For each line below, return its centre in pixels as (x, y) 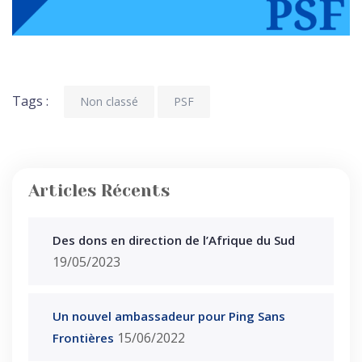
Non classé (109, 101)
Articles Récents (99, 190)
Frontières (83, 337)
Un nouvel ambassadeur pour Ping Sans (169, 316)
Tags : (30, 101)
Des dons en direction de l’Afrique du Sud (174, 240)
